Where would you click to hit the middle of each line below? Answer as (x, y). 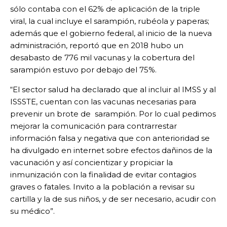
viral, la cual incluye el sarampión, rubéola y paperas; (110, 21)
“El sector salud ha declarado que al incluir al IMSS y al (113, 90)
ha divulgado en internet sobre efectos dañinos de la (111, 150)
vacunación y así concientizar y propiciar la (91, 163)
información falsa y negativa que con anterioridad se (110, 138)
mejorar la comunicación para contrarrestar (93, 126)
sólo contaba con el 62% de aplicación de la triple (105, 9)
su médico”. (32, 211)
